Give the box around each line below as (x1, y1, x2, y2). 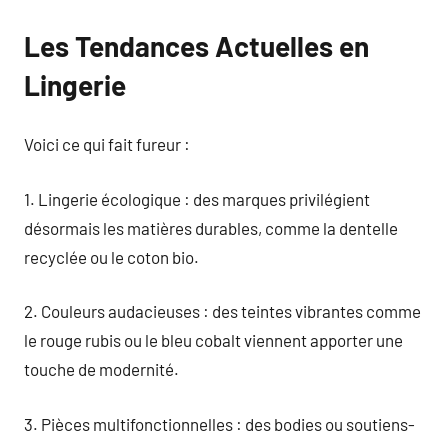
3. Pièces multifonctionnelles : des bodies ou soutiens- (24, 413, 415, 434)
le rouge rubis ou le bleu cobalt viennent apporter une (24, 330, 403, 350)
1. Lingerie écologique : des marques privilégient (24, 188, 370, 209)
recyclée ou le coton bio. (24, 246, 199, 267)
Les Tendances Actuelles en (24, 28, 369, 63)
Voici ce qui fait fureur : (24, 134, 190, 154)
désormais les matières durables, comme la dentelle (24, 217, 398, 238)
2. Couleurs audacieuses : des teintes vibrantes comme (24, 301, 421, 321)
